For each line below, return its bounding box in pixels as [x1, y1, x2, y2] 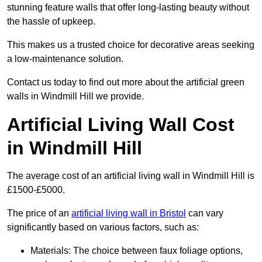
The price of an [7, 208, 71, 219]
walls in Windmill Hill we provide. [7, 91, 144, 102]
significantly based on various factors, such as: [7, 222, 199, 233]
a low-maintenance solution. [7, 54, 123, 64]
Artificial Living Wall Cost [7, 114, 235, 136]
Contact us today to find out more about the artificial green [7, 77, 244, 88]
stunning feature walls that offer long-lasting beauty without [7, 2, 249, 13]
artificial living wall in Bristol [71, 208, 186, 219]
